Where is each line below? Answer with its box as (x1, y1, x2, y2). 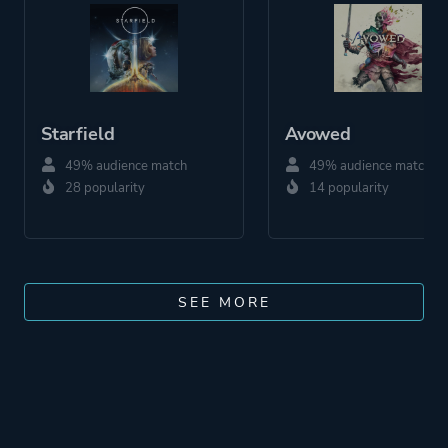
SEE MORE (177, 293, 271, 313)
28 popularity (62, 179, 145, 198)
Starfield (41, 122, 115, 147)
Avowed (285, 122, 351, 147)
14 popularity (306, 179, 389, 198)
